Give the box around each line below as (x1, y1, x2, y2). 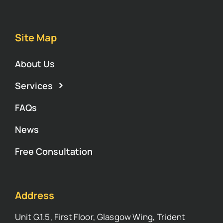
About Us (14, 58, 55, 70)
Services (14, 80, 53, 92)
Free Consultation (14, 145, 93, 158)
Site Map (14, 31, 57, 45)
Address (14, 189, 54, 203)
